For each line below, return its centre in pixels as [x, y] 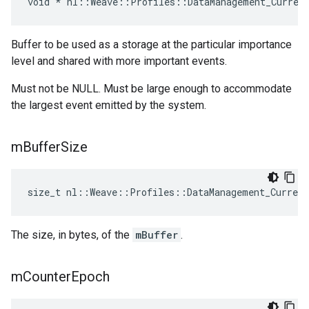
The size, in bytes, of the [72, 235]
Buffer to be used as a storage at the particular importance [151, 44]
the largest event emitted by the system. [109, 105]
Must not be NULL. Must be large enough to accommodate [151, 89]
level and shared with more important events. [119, 61]
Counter [47, 277]
